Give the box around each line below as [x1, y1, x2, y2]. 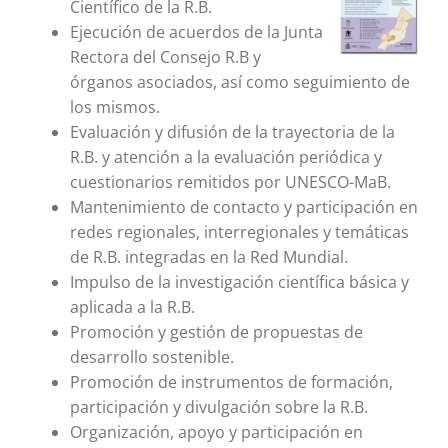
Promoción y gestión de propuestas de [70, 320, 363, 343]
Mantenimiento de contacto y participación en [70, 195, 418, 218]
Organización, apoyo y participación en [70, 420, 363, 443]
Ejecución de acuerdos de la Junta [70, 20, 323, 43]
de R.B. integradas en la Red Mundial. [70, 245, 348, 268]
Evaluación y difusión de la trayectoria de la [70, 120, 395, 143]
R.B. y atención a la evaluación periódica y [70, 145, 382, 168]
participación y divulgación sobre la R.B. [70, 395, 368, 418]
